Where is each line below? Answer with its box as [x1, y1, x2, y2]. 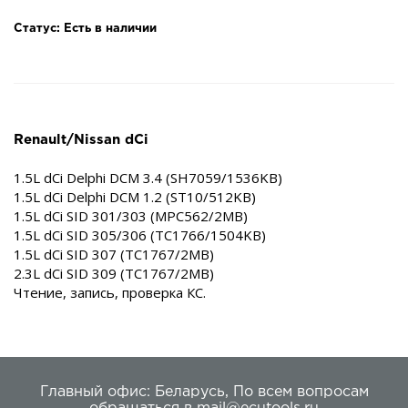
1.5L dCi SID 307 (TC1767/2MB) [14, 245, 218, 263]
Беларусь [154, 385, 225, 399]
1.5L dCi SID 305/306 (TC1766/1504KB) [14, 226, 270, 244]
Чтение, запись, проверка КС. [14, 283, 206, 301]
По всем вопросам [232, 385, 369, 399]
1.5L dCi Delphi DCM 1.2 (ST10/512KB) [14, 188, 256, 206]
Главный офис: [39, 385, 155, 399]
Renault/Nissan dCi [14, 134, 148, 146]
